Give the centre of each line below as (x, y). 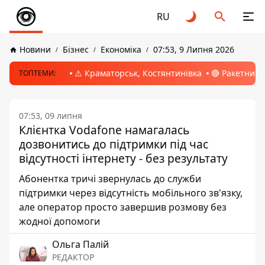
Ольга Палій (80, 244)
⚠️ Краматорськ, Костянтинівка (138, 73)
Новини (35, 49)
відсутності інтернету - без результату (123, 158)
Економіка (121, 49)
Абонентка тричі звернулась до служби (110, 179)
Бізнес (76, 49)
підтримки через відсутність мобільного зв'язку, (131, 193)
